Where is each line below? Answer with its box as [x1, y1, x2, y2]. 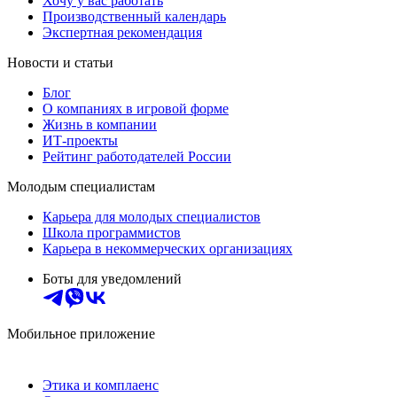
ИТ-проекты [43, 132, 118, 148]
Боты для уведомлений [43, 270, 182, 286]
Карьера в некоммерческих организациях [43, 240, 292, 256]
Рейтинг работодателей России [43, 148, 231, 164]
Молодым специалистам [7, 178, 155, 194]
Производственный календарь [43, 8, 226, 24]
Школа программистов [43, 224, 181, 240]
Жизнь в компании [43, 116, 157, 132]
